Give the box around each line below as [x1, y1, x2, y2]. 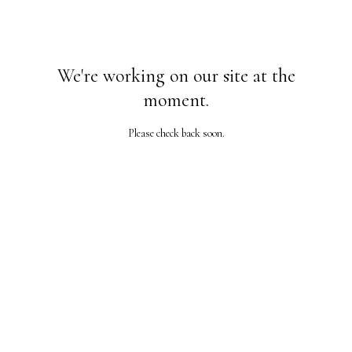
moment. [143, 89, 209, 112]
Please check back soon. [127, 126, 225, 140]
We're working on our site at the [57, 64, 295, 87]
